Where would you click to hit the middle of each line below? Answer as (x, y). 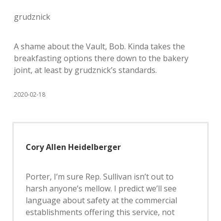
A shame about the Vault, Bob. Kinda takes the (99, 47)
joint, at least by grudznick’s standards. (85, 70)
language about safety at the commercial (101, 201)
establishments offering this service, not (100, 212)
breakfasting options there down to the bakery (101, 58)
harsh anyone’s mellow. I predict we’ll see (101, 189)
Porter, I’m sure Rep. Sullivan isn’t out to (100, 177)
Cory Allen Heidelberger (73, 147)
